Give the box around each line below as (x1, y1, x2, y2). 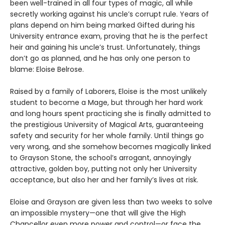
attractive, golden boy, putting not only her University (10, 164, 197, 174)
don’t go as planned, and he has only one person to (10, 53, 190, 64)
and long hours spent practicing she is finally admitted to (10, 108, 211, 119)
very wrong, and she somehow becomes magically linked (10, 142, 211, 152)
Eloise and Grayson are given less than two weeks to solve (10, 197, 212, 207)
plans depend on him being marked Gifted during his (10, 20, 195, 31)
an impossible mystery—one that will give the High (10, 208, 186, 218)
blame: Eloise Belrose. (10, 64, 84, 75)
